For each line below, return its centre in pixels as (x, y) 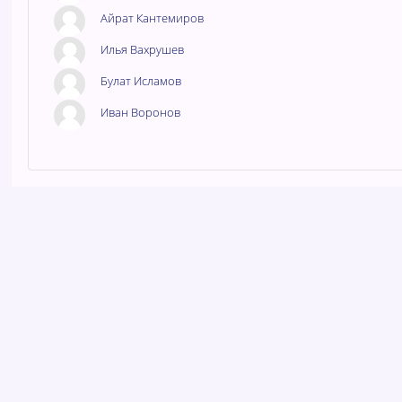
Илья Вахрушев (142, 50)
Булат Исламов (140, 81)
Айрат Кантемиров (152, 18)
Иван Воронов (140, 113)
